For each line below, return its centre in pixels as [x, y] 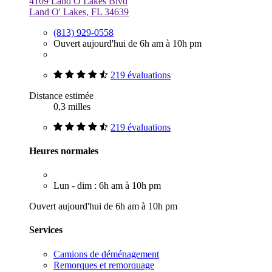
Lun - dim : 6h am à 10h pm [107, 186]
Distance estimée [61, 95]
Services [46, 230]
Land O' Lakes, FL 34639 [79, 12]
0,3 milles [72, 106]
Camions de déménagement [106, 254]
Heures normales [64, 151]
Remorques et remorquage [104, 265]
